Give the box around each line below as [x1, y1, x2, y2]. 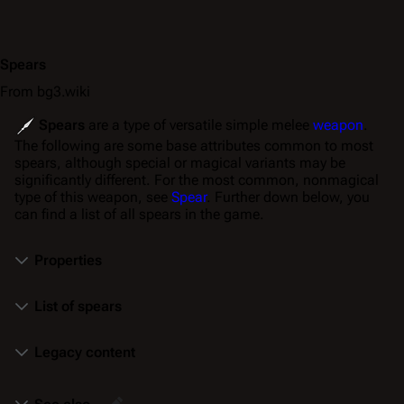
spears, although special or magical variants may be [14, 154, 345, 171]
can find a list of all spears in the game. [14, 206, 264, 223]
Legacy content [34, 344, 135, 361]
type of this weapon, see [14, 188, 171, 206]
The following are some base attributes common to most [14, 137, 373, 154]
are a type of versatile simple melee [85, 115, 313, 133]
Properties [34, 252, 102, 269]
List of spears [34, 298, 122, 315]
